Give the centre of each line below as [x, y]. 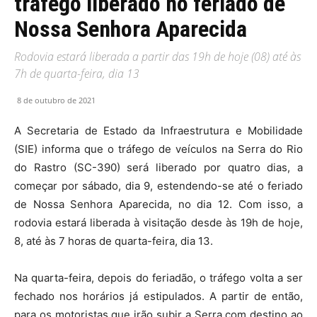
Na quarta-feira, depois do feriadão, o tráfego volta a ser [158, 277]
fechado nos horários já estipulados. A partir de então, [158, 296]
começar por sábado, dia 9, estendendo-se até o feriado [158, 185]
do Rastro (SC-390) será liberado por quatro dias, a [158, 167]
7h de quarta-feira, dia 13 [77, 73]
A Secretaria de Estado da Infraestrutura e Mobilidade [158, 130]
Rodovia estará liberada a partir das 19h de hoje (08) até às [157, 56]
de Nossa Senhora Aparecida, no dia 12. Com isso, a [158, 204]
